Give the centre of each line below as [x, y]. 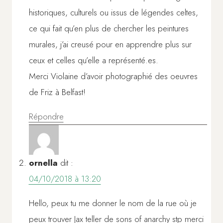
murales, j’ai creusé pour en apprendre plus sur [110, 45]
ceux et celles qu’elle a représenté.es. [93, 60]
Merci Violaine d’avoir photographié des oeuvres [113, 76]
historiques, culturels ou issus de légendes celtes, [113, 13]
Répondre [46, 117]
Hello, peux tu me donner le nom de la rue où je [112, 203]
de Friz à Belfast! [57, 92]
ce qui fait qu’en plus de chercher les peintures [109, 29]
